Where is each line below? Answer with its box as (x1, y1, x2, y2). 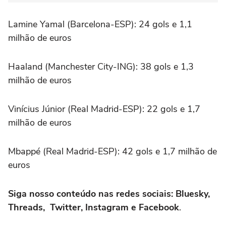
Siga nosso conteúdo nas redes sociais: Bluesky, (8, 187, 210, 200)
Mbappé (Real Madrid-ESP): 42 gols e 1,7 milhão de (8, 145, 217, 157)
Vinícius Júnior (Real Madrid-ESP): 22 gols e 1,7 (8, 102, 200, 115)
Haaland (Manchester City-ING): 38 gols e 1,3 (8, 60, 194, 73)
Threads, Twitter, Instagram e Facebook (8, 201, 179, 213)
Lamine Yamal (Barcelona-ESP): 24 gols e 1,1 (8, 18, 192, 30)
